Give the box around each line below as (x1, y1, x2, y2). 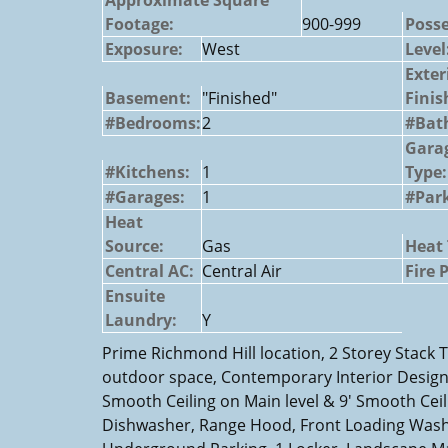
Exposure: (105, 37, 183, 60)
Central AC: (105, 259, 194, 282)
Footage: (105, 12, 174, 35)
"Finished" (202, 86, 277, 109)
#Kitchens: (105, 160, 190, 183)
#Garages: (105, 185, 185, 208)
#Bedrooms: (105, 111, 201, 134)
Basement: (105, 86, 191, 109)
